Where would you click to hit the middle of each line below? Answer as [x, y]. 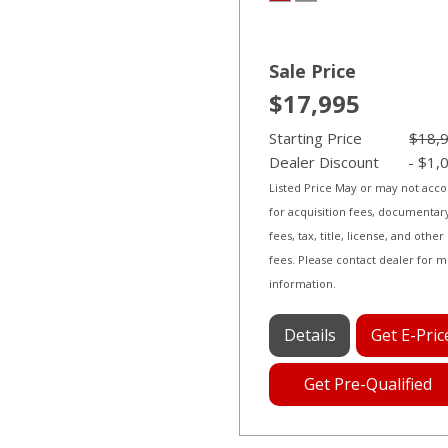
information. [302, 283]
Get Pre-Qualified [368, 384]
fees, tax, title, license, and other [356, 235]
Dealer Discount [324, 162]
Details [309, 335]
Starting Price [315, 138]
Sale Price [312, 71]
